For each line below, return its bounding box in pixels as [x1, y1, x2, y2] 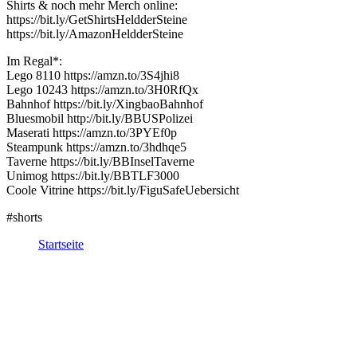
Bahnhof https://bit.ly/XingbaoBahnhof [6, 97, 203, 111]
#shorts [6, 210, 42, 224]
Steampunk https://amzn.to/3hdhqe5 [6, 140, 186, 154]
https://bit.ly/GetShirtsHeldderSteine [6, 13, 187, 26]
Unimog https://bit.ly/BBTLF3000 [6, 169, 179, 182]
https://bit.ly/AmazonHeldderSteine [6, 27, 183, 41]
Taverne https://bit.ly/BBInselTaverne [6, 155, 194, 168]
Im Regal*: [6, 54, 62, 68]
